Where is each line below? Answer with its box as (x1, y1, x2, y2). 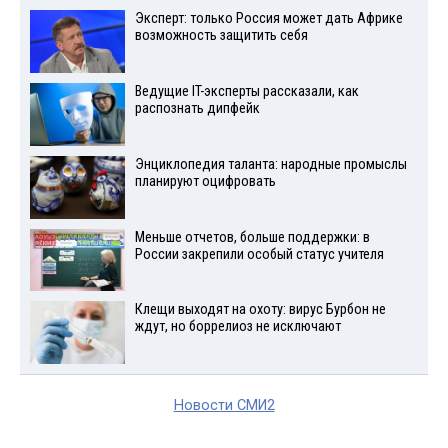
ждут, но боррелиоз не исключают (134, 318, 341, 336)
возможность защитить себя (134, 27, 308, 45)
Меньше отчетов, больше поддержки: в (134, 228, 370, 246)
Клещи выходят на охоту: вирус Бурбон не (134, 301, 386, 319)
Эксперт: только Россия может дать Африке (134, 10, 403, 28)
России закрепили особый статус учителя (134, 245, 384, 263)
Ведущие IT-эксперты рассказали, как (134, 83, 359, 101)
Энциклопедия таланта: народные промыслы (134, 155, 407, 173)
